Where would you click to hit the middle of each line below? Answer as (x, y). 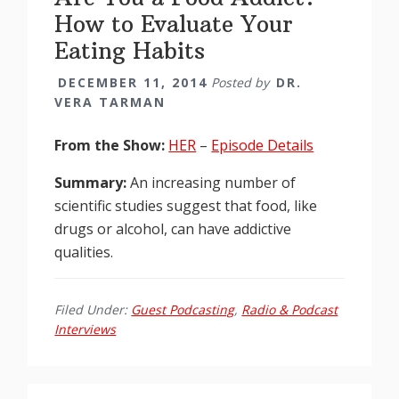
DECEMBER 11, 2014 (133, 83)
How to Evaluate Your (174, 24)
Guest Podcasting (183, 310)
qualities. (84, 252)
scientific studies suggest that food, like (186, 206)
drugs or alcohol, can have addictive (173, 229)
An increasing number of (212, 183)
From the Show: (112, 146)
